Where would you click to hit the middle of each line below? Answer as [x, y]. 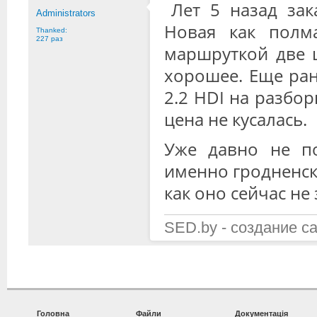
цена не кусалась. [236, 120]
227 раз [50, 38]
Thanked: [52, 30]
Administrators [66, 13]
